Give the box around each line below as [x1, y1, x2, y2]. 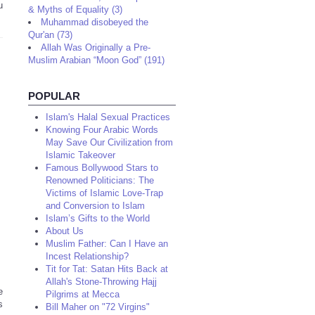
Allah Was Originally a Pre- [41, 42, 150, 53]
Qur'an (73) [28, 30, 72, 40]
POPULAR [28, 90, 80, 102]
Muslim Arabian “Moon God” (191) [28, 55, 165, 65]
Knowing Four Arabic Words [46, 124, 158, 135]
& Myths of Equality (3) [28, 4, 122, 15]
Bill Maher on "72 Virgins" [46, 302, 150, 312]
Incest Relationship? [46, 251, 129, 262]
